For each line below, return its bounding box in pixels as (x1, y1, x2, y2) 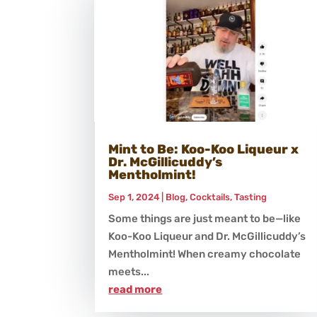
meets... (108, 265, 150, 278)
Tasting (234, 191, 267, 202)
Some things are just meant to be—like (108, 212, 301, 225)
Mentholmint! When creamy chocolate (108, 247, 301, 260)
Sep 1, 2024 (108, 191, 160, 202)
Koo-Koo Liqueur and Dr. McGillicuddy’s (108, 229, 306, 243)
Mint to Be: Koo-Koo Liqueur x (108, 141, 299, 157)
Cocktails (190, 191, 231, 202)
